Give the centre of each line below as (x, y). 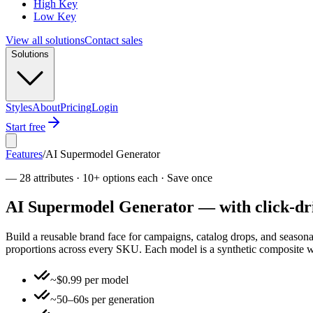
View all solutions (45, 40)
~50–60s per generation (102, 300)
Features (24, 154)
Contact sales (114, 40)
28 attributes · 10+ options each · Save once (116, 177)
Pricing (76, 107)
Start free (26, 126)
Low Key (55, 16)
